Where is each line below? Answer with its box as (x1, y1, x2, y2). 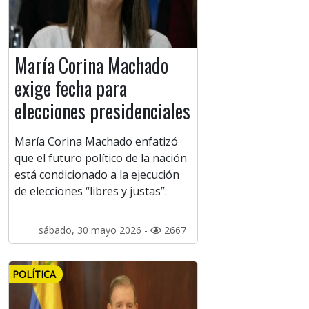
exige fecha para (14, 74, 127, 103)
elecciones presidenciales (14, 97, 190, 126)
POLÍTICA (12, 268, 56, 281)
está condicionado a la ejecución (14, 167, 179, 183)
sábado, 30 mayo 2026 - (38, 223, 150, 237)
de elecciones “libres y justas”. (14, 183, 167, 199)
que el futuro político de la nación (14, 150, 187, 166)
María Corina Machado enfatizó (14, 134, 178, 150)
